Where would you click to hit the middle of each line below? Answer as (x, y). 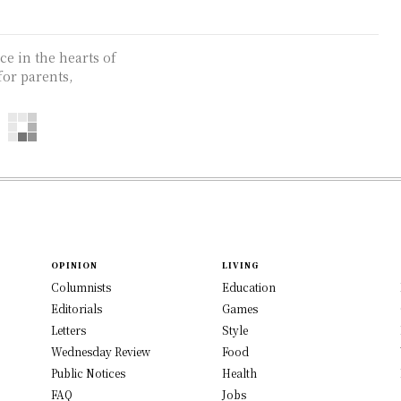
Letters (69, 330)
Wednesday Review (101, 352)
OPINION (75, 266)
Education (249, 287)
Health (239, 373)
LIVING (240, 266)
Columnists (81, 287)
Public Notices (89, 373)
